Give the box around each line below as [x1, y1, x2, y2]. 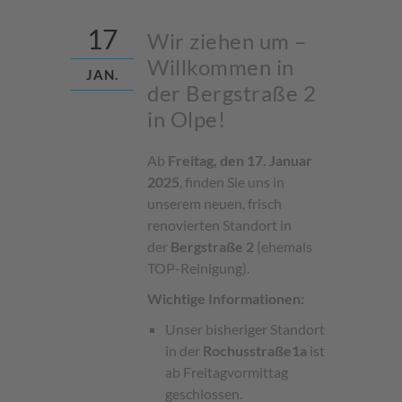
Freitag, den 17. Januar [168, 152, 312, 169]
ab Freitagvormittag [165, 363, 288, 380]
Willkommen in [147, 54, 294, 80]
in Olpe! [147, 106, 225, 132]
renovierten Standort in [147, 216, 292, 233]
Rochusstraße [203, 342, 292, 359]
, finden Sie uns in [179, 173, 284, 190]
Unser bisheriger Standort [165, 320, 325, 337]
